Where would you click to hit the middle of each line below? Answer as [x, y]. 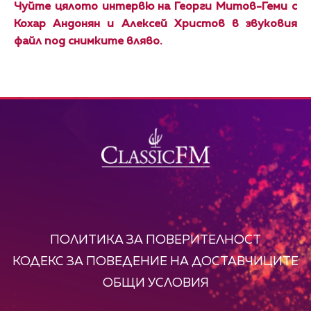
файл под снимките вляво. [88, 41]
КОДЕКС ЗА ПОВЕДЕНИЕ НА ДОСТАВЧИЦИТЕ [155, 261]
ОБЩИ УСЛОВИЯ [155, 283]
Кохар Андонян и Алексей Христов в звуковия [155, 24]
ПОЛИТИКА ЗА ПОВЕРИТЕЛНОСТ [155, 240]
